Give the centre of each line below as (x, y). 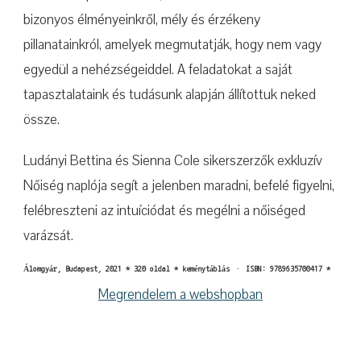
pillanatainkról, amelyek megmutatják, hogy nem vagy (172, 45)
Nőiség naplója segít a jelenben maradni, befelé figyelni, (179, 186)
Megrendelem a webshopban (180, 295)
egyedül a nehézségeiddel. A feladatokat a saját (158, 70)
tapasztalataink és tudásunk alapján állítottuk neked (170, 95)
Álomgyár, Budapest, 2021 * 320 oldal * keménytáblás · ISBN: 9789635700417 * (177, 269)
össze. (41, 120)
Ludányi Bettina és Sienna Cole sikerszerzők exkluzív (173, 161)
